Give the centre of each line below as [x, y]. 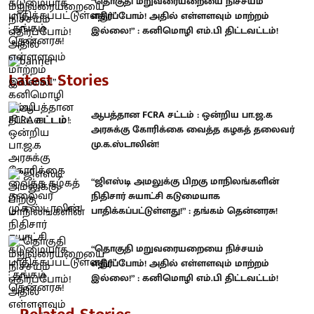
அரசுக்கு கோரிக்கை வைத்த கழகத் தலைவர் [193, 129]
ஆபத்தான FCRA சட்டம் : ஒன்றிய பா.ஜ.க [182, 114]
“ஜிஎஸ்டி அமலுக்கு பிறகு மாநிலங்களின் [185, 182]
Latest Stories [59, 80]
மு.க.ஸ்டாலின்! [125, 144]
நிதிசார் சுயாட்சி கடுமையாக [156, 196]
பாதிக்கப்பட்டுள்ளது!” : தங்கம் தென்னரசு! [184, 211]
